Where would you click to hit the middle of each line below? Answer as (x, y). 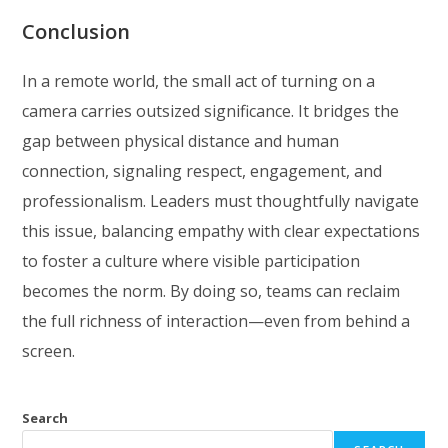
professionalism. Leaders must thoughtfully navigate (221, 201)
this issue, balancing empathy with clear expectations (221, 231)
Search (45, 418)
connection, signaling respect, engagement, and (202, 171)
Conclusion (76, 32)
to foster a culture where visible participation (191, 261)
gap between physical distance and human (181, 141)
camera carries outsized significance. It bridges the (211, 111)
